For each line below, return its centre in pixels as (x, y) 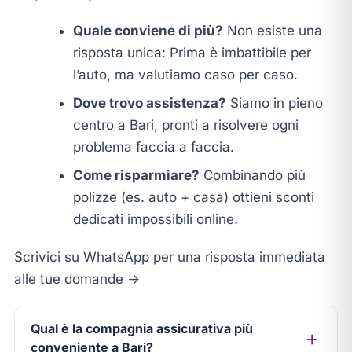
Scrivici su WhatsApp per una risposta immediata (169, 257)
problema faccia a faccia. (153, 147)
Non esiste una (272, 30)
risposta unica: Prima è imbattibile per (192, 52)
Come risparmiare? (136, 175)
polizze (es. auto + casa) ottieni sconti (193, 197)
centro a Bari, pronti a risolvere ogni (185, 125)
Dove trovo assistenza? (149, 103)
